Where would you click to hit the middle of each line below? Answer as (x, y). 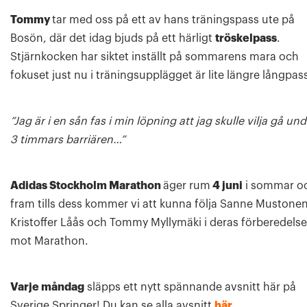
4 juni (226, 185)
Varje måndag (47, 287)
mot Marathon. (49, 241)
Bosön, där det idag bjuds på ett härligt (113, 38)
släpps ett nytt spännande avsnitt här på (190, 287)
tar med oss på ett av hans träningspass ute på (173, 20)
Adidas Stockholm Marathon (87, 185)
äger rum (187, 185)
